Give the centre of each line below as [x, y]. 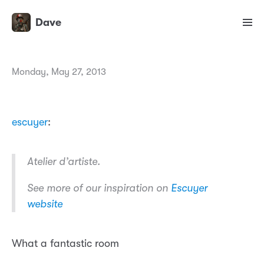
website [45, 204]
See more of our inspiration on [99, 188]
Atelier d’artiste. [64, 162]
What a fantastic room [65, 244]
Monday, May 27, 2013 [59, 72]
